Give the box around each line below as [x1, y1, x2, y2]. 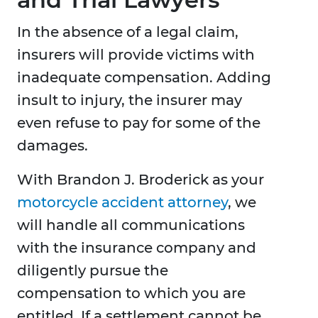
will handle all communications [17, 216, 245, 234]
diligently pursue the [17, 262, 168, 280]
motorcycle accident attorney [17, 194, 228, 212]
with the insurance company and [17, 239, 256, 257]
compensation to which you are [17, 285, 246, 302]
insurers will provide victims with [17, 46, 255, 64]
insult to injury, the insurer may [17, 92, 242, 109]
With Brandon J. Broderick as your [17, 171, 264, 189]
